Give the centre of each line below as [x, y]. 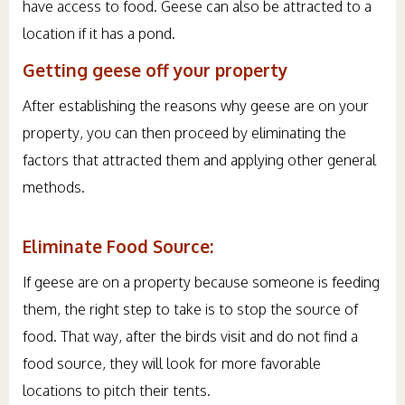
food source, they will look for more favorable [172, 364]
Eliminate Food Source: [118, 246]
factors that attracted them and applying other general [199, 160]
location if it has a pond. [99, 34]
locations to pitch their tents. [117, 391]
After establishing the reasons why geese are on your [196, 106]
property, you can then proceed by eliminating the [184, 133]
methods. [54, 188]
